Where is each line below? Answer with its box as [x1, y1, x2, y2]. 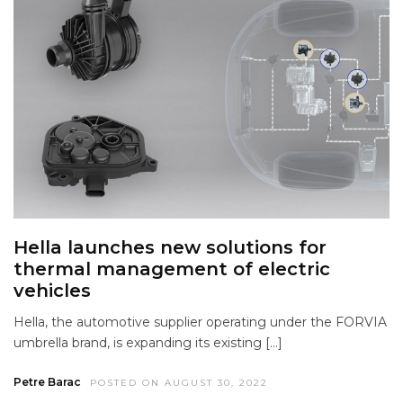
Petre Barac [13, 375, 81, 390]
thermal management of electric [13, 258, 330, 281]
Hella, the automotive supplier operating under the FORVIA [13, 314, 387, 331]
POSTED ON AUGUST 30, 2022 [90, 377, 268, 390]
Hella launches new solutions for [13, 237, 327, 259]
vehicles [13, 280, 91, 302]
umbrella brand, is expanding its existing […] [13, 335, 282, 352]
